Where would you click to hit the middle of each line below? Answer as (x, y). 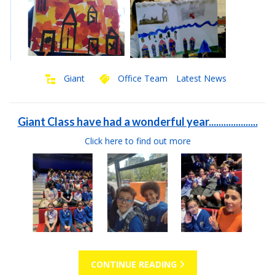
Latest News (201, 79)
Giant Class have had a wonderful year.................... (137, 122)
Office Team (143, 79)
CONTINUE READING (135, 265)
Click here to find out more (137, 141)
